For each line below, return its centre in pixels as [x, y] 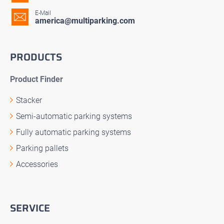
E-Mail [43, 13]
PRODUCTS [36, 57]
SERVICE [30, 208]
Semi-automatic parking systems [74, 116]
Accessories [37, 164]
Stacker [29, 100]
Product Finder [36, 79]
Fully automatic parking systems [73, 132]
